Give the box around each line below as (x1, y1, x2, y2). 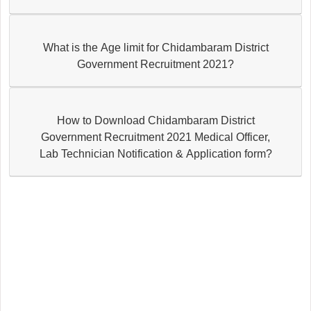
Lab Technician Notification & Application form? (39, 147, 272, 160)
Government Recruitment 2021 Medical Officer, (41, 131, 270, 143)
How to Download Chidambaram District (56, 114, 255, 126)
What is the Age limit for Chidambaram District (42, 41, 269, 53)
